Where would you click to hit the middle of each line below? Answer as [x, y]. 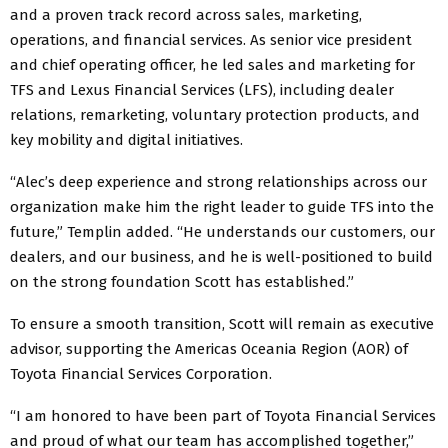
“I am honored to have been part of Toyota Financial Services [223, 415]
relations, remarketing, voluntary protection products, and [215, 114]
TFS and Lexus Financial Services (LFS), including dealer [202, 89]
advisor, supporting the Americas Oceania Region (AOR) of [209, 348]
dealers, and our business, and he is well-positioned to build [221, 256]
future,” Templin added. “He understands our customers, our [222, 231]
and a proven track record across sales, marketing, [186, 14]
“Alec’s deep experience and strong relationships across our [218, 181]
